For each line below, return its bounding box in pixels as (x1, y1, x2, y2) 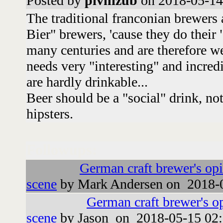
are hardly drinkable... (26, 74, 148, 90)
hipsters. (26, 106, 73, 121)
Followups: (26, 141, 97, 158)
